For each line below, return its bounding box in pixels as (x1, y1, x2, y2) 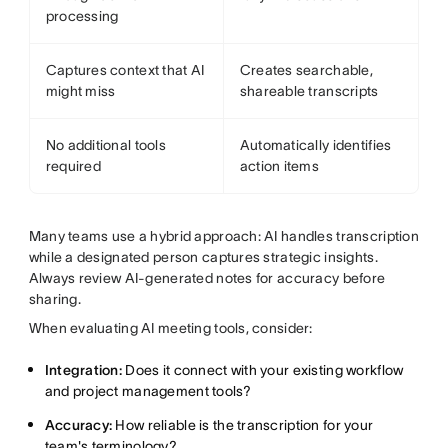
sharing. (28, 291, 81, 308)
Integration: (44, 362, 123, 379)
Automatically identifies (239, 137, 392, 154)
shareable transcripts (239, 83, 379, 100)
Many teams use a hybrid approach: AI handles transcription (28, 228, 419, 245)
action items (239, 158, 320, 175)
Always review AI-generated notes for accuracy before (28, 270, 386, 287)
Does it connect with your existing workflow (122, 362, 404, 379)
